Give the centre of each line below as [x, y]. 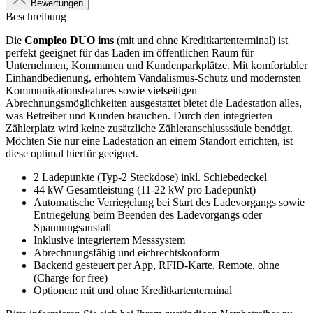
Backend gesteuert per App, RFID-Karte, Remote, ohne [156, 265]
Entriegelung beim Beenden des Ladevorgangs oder [148, 214]
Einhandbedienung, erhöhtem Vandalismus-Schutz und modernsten [153, 78]
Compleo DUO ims [69, 40]
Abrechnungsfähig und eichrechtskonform [126, 252]
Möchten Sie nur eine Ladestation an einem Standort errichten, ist [149, 140]
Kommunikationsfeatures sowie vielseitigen [101, 90]
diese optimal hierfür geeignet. [72, 153]
